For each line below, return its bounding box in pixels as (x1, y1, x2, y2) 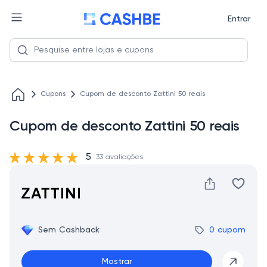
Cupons (41, 91, 66, 98)
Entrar (227, 15, 250, 23)
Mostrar (102, 257, 132, 266)
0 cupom (209, 226, 246, 234)
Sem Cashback (38, 226, 100, 234)
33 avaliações (96, 154, 143, 161)
